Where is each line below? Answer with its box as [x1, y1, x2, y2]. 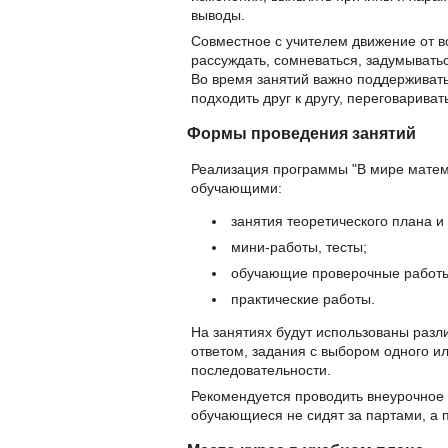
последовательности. [191, 361, 331, 378]
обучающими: [191, 179, 282, 196]
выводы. [191, 6, 245, 23]
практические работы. [231, 290, 375, 307]
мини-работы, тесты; [231, 238, 367, 255]
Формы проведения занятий [187, 124, 416, 143]
